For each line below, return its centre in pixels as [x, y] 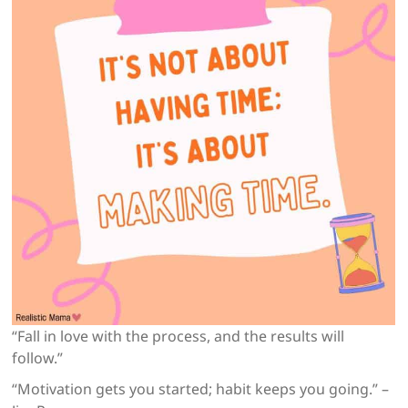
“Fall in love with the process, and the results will [178, 337]
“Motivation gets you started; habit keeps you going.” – [201, 389]
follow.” [38, 358]
